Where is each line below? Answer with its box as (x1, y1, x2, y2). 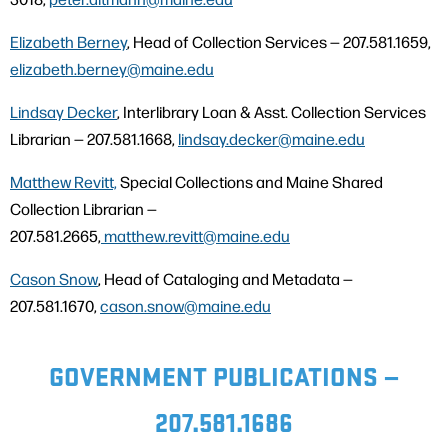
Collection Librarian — (10, 198, 157, 220)
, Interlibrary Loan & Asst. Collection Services (117, 101, 426, 123)
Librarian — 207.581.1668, (10, 128, 178, 150)
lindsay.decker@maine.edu (178, 128, 365, 150)
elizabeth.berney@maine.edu (10, 58, 214, 80)
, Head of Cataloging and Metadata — (98, 268, 353, 290)
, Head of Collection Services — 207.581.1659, (127, 31, 431, 53)
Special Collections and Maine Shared (117, 171, 383, 193)
